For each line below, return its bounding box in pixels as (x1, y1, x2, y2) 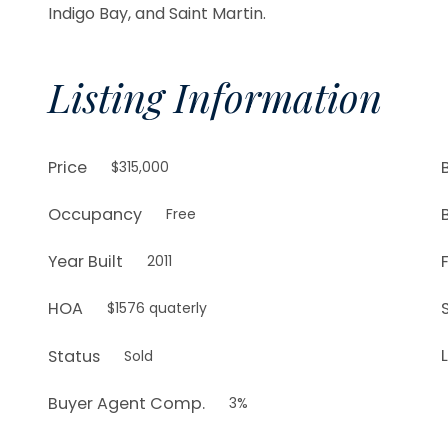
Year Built (48, 249, 123, 273)
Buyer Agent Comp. (48, 391, 205, 415)
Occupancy (48, 202, 142, 226)
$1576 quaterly (107, 298, 207, 319)
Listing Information (48, 69, 382, 123)
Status (48, 344, 100, 368)
